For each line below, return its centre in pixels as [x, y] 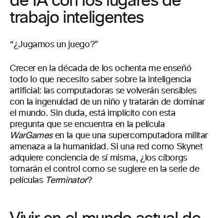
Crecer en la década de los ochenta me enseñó [101, 69]
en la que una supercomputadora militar [130, 136]
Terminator [66, 181]
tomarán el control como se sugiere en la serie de [105, 169]
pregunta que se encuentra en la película [87, 125]
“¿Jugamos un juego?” [54, 45]
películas [28, 181]
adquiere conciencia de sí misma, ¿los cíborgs [99, 158]
